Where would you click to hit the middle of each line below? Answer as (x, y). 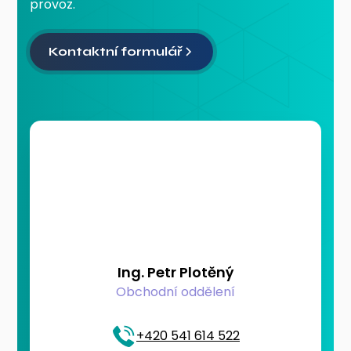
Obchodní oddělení (175, 291)
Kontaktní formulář (116, 51)
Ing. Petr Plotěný (175, 272)
